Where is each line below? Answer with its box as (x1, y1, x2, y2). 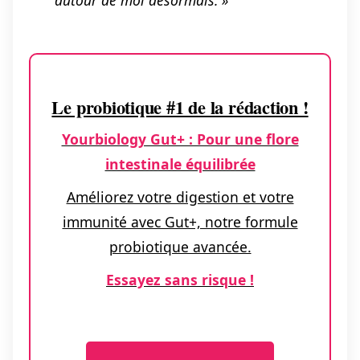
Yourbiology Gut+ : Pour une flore (61, 129, 299, 149)
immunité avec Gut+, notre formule (62, 212, 298, 232)
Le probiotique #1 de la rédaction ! (51, 94, 309, 121)
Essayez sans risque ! (106, 270, 254, 290)
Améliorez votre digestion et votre (66, 187, 294, 207)
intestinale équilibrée (104, 154, 256, 174)
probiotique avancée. (108, 237, 252, 257)
